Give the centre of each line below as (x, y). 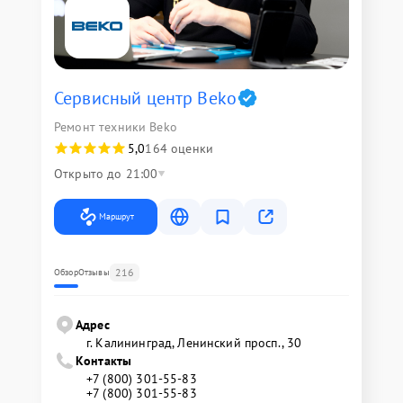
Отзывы (94, 273)
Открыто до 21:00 (106, 174)
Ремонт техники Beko (116, 127)
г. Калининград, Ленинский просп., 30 (194, 343)
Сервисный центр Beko (145, 99)
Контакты (104, 361)
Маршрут (116, 217)
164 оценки (179, 149)
